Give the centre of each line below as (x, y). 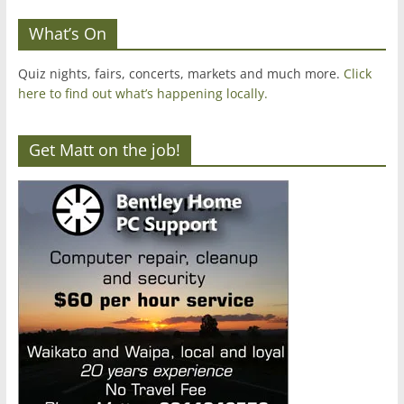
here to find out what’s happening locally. (142, 93)
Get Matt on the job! (104, 150)
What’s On (67, 33)
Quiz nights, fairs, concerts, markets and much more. (180, 73)
